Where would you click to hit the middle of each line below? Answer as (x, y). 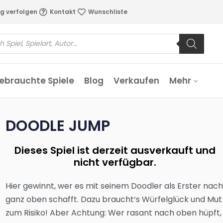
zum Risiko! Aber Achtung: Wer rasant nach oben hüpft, (114, 213)
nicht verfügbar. (115, 162)
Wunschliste (108, 12)
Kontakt (62, 12)
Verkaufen (136, 81)
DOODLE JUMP (58, 126)
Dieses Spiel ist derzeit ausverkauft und (115, 150)
